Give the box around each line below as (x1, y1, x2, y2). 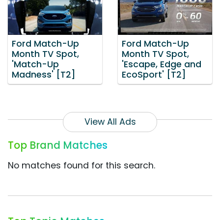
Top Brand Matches (8, 138, 108, 153)
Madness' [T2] (12, 69, 76, 81)
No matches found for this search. (8, 160, 155, 172)
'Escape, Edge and (122, 58, 201, 71)
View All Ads (84, 116, 136, 128)
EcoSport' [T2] (122, 69, 186, 81)
